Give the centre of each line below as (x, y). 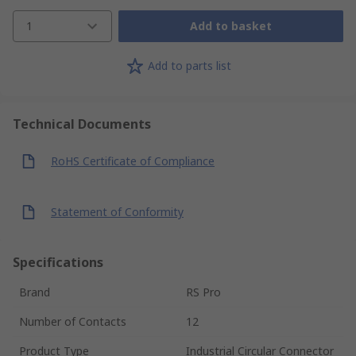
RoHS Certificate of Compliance (133, 161)
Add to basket (230, 26)
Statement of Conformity (117, 212)
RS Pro (203, 292)
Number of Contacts (73, 321)
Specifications (58, 262)
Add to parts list (189, 66)
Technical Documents (82, 124)
